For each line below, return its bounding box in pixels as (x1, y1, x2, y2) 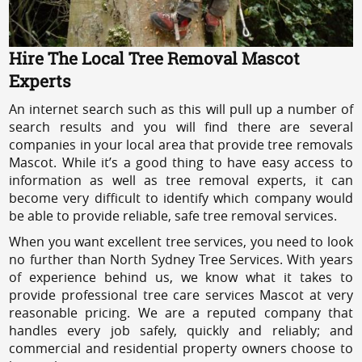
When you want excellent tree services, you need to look (9, 232, 353, 250)
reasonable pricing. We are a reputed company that (9, 303, 353, 322)
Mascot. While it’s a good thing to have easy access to (9, 153, 353, 171)
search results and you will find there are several (9, 117, 353, 136)
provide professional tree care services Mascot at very (9, 285, 353, 304)
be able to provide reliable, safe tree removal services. (9, 206, 338, 225)
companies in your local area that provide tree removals (9, 135, 353, 154)
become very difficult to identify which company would (9, 188, 353, 207)
